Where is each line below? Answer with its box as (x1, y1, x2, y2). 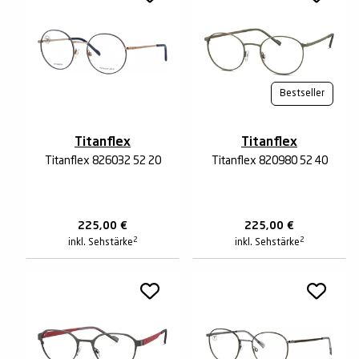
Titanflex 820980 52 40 (211, 155, 328, 167)
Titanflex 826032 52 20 (44, 155, 161, 167)
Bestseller (280, 89, 325, 99)
